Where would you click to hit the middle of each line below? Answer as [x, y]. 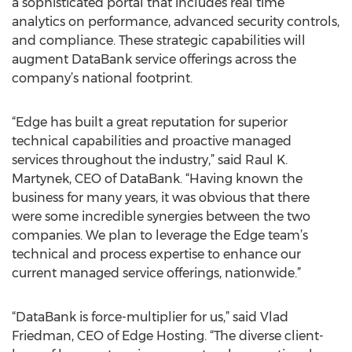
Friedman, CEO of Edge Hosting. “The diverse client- [168, 336]
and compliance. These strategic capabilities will [159, 40]
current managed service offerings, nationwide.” [156, 273]
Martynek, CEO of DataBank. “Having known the [157, 179]
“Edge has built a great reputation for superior [150, 122]
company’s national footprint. [102, 78]
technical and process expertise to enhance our [156, 254]
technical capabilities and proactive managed [152, 141]
